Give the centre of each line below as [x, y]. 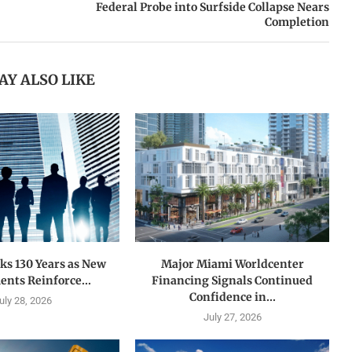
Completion [297, 22]
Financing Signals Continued [233, 281]
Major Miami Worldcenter [232, 264]
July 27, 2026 [232, 317]
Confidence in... [232, 297]
